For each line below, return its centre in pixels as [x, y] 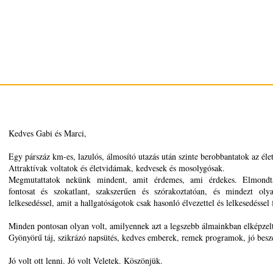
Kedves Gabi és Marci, [47, 133]
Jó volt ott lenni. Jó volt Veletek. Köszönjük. [85, 261]
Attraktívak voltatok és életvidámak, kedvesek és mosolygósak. [116, 168]
